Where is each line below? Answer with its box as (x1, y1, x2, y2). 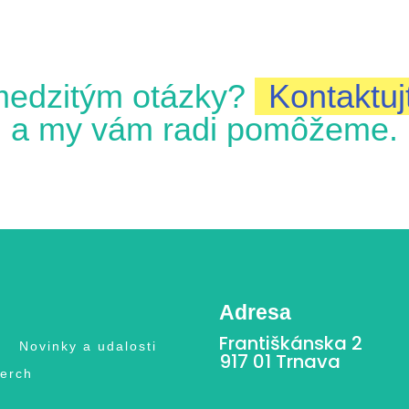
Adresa (219, 300, 292, 325)
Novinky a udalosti (18, 338, 157, 353)
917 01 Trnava (219, 349, 341, 375)
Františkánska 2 (219, 330, 363, 357)
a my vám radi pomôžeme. (11, 110, 398, 149)
